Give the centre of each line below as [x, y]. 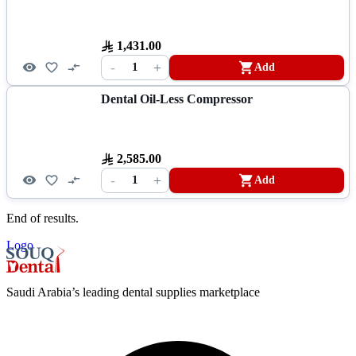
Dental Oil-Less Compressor [177, 99]
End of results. [43, 218]
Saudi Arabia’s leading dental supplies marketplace [133, 292]
